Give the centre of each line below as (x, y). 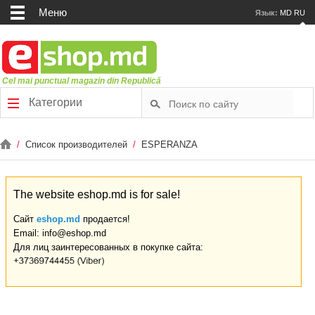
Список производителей (78, 144)
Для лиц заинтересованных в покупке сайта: (108, 247)
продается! (105, 219)
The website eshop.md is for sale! (97, 194)
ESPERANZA (169, 144)
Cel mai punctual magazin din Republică (82, 81)
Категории (54, 102)
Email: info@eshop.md (60, 233)
